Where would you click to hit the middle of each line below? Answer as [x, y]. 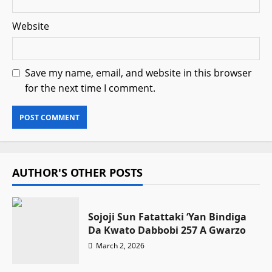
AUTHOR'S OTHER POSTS [77, 173]
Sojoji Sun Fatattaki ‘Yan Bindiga [167, 216]
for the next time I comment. [90, 88]
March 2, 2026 [119, 245]
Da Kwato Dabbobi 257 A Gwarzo [167, 230]
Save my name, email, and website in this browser [138, 73]
